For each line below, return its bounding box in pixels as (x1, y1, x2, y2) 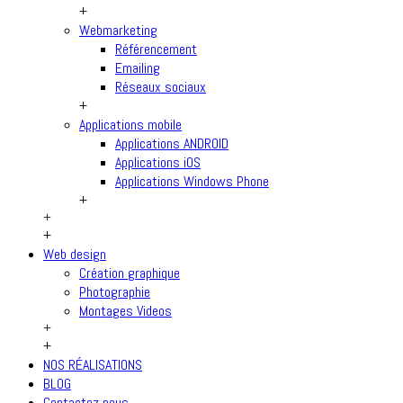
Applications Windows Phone (115, 172, 269, 191)
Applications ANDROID (115, 134, 228, 153)
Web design (43, 245, 106, 264)
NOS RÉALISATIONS (43, 355, 142, 374)
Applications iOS (115, 153, 201, 172)
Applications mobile (79, 115, 182, 134)
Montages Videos (79, 301, 172, 320)
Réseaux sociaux (115, 77, 206, 96)
